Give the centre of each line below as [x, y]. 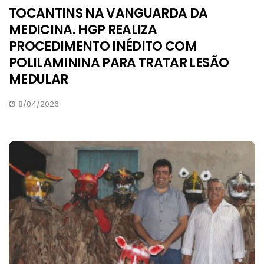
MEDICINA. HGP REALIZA [83, 30]
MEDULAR [39, 80]
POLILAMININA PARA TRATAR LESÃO [119, 63]
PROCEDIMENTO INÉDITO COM [103, 47]
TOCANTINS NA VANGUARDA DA [108, 14]
